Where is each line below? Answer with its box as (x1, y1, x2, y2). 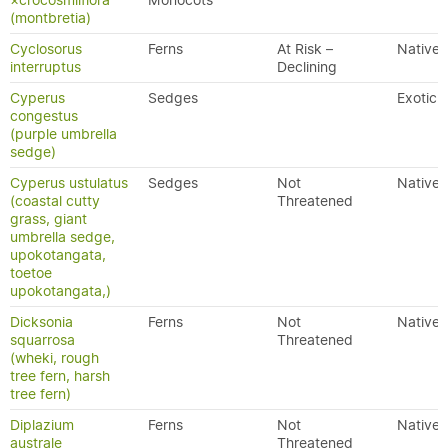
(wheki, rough (10, 349, 99, 367)
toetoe (10, 264, 52, 282)
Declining (277, 58, 337, 76)
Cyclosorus (10, 40, 82, 58)
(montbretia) (10, 9, 91, 27)
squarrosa (10, 331, 75, 349)
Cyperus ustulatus (10, 174, 128, 192)
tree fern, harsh (10, 367, 110, 385)
